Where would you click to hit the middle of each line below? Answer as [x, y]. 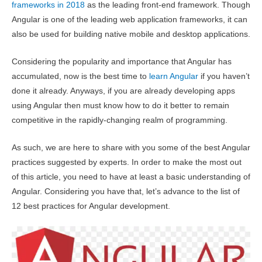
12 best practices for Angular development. [91, 206]
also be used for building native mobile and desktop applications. [131, 35]
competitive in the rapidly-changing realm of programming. [120, 120]
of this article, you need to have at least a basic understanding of [131, 177]
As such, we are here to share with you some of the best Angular [131, 147]
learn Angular [174, 76]
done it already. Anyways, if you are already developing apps [123, 91]
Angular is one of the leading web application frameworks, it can [130, 20]
